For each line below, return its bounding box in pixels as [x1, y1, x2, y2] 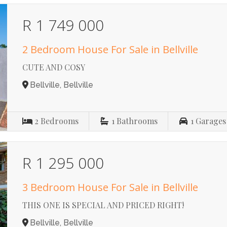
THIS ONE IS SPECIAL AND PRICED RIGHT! [22, 200, 184, 210]
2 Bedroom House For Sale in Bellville [22, 43, 199, 56]
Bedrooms [41, 116, 79, 126]
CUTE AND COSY [22, 62, 86, 72]
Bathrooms [117, 116, 158, 126]
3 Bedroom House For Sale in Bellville [22, 180, 199, 194]
